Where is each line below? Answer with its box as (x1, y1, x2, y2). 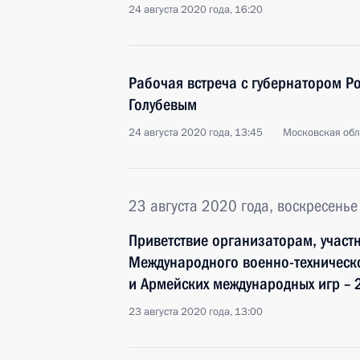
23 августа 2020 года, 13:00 (129, 305, 263, 319)
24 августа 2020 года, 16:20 (129, 2, 263, 17)
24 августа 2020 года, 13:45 (129, 125, 263, 140)
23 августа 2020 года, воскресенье (129, 196, 358, 215)
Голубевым (129, 95, 197, 114)
